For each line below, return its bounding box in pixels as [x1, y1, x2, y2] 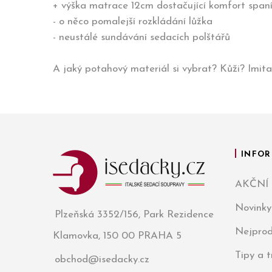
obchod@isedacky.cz [55, 254, 149, 265]
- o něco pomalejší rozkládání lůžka [53, 16, 212, 27]
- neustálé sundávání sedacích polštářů [53, 32, 233, 42]
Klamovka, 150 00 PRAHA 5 [53, 230, 182, 241]
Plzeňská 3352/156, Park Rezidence [55, 209, 214, 220]
